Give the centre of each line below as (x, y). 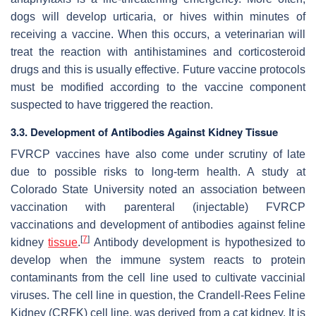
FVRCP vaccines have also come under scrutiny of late (158, 154)
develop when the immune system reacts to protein (158, 260)
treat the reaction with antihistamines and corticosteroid (158, 51)
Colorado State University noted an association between (158, 189)
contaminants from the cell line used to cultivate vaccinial (158, 277)
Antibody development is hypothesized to (198, 242)
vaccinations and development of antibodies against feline (158, 224)
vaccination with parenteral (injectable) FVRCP (158, 207)
